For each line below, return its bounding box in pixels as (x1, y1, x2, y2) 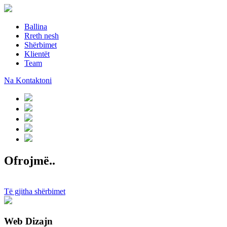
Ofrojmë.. (4, 154, 55, 167)
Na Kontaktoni (4, 76, 52, 85)
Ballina (24, 22, 47, 31)
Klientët (24, 50, 50, 58)
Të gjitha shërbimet (4, 186, 65, 196)
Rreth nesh (24, 31, 59, 40)
